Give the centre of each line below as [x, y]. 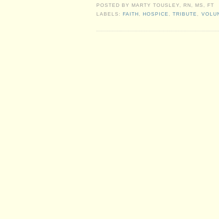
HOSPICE [156, 14]
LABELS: [110, 14]
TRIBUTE [185, 14]
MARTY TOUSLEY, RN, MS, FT [173, 5]
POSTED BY [114, 5]
